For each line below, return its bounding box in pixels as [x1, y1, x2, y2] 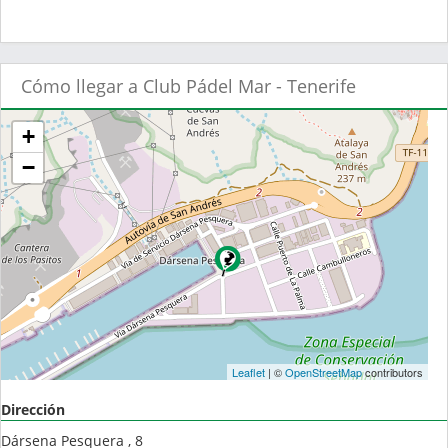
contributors [361, 364, 423, 381]
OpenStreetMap [284, 364, 362, 381]
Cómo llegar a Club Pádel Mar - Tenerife [21, 74, 356, 99]
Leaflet [231, 364, 265, 381]
